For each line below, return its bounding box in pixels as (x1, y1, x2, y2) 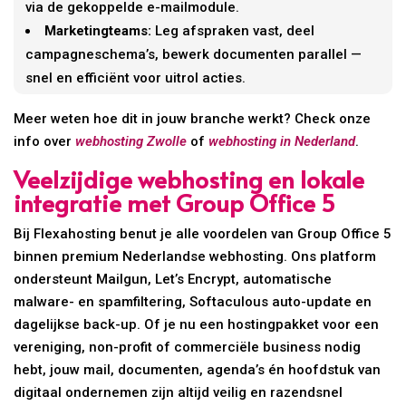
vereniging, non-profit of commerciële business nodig (14, 339, 362, 356)
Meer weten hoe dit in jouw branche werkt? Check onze (14, 111, 372, 128)
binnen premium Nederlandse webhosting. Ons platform (14, 248, 377, 266)
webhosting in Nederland (208, 133, 356, 150)
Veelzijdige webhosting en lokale (14, 162, 365, 196)
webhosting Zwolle (75, 133, 188, 150)
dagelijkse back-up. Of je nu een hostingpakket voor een (14, 316, 380, 333)
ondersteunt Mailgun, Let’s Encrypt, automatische (14, 271, 333, 288)
